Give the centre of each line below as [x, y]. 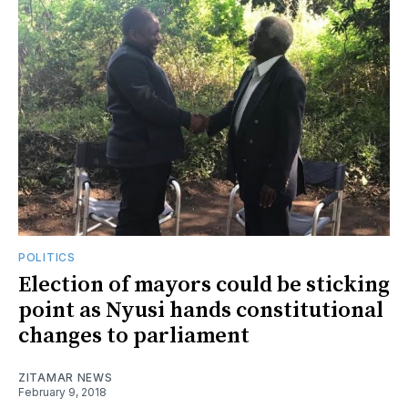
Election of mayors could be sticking [204, 285]
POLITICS [47, 257]
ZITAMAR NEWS [66, 377]
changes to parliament [134, 336]
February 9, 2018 [62, 392]
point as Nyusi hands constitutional [201, 310]
